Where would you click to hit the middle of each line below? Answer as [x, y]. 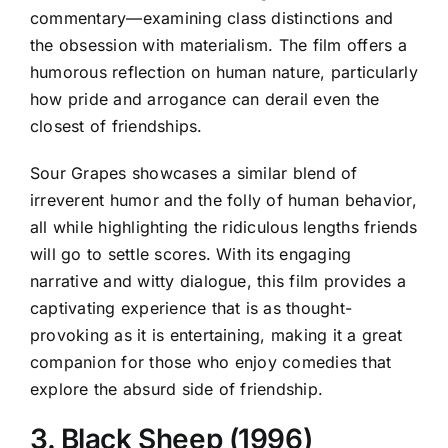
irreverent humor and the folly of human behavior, [223, 200]
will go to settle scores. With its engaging [191, 254]
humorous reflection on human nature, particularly [224, 72]
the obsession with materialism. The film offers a [218, 45]
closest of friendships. [116, 126]
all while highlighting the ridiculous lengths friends [224, 227]
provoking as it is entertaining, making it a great [216, 335]
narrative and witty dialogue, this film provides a [218, 281]
